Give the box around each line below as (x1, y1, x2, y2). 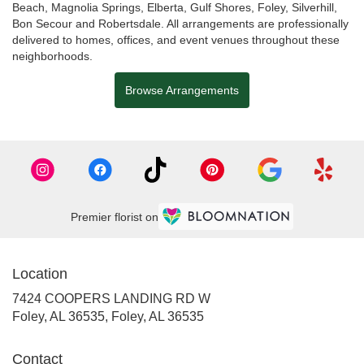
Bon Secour (12, 16, 72, 30)
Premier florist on (71, 210, 158, 223)
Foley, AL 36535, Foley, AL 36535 (12, 309, 204, 323)
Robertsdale (98, 16, 161, 30)
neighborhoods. (12, 49, 93, 63)
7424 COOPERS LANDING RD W (12, 291, 210, 305)
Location (12, 265, 67, 282)
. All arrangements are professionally (161, 16, 349, 30)
